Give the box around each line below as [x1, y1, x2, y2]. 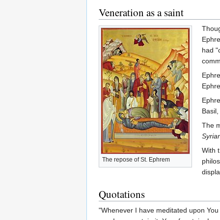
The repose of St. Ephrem [102, 156, 170, 164]
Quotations [99, 187, 145, 201]
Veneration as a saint [99, 5, 184, 20]
